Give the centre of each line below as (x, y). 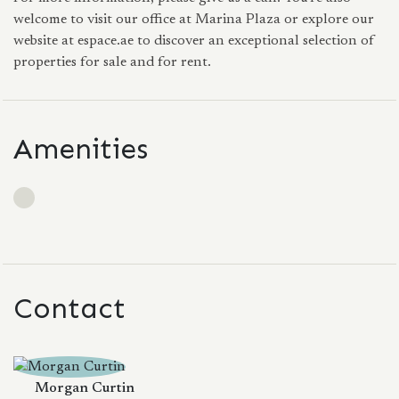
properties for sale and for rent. (112, 62)
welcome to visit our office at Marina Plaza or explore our (194, 20)
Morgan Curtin (85, 388)
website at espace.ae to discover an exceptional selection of (194, 41)
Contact (69, 308)
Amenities (81, 149)
